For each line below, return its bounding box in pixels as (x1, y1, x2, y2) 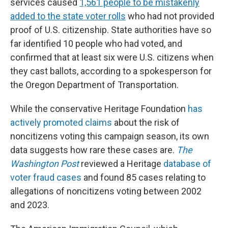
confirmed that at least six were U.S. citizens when (10, 52, 214, 63)
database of (163, 158, 211, 169)
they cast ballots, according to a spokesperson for (10, 66, 212, 76)
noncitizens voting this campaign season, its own (10, 131, 209, 141)
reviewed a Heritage (79, 158, 163, 169)
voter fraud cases (10, 172, 81, 183)
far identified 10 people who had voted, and (10, 38, 182, 49)
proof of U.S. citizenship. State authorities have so (10, 24, 211, 35)
